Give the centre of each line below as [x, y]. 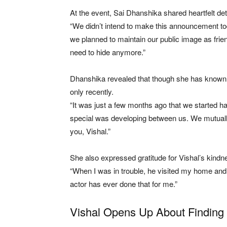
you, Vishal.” [90, 131]
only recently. [92, 91]
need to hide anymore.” [108, 52]
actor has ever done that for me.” [124, 183]
